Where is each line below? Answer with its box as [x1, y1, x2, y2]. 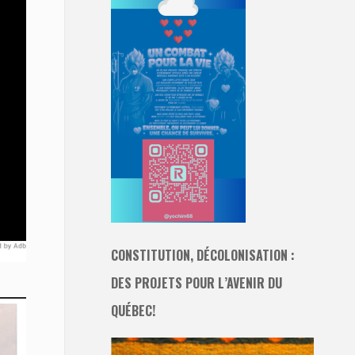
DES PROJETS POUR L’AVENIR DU [111, 273, 282, 293]
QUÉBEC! [111, 301, 155, 321]
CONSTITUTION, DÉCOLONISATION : [111, 246, 295, 265]
